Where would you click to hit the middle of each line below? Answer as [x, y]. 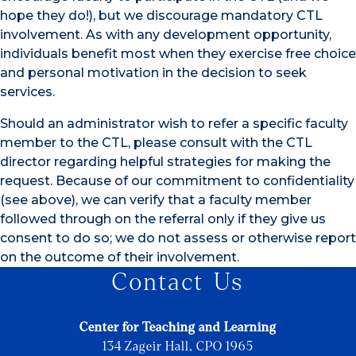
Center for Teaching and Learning [178, 327]
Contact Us [178, 282]
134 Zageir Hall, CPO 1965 [178, 346]
